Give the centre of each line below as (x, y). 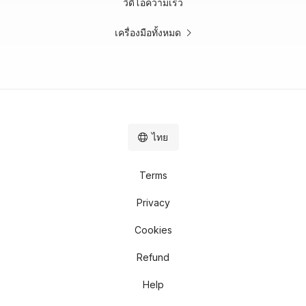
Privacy (153, 203)
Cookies (153, 230)
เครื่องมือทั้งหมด (148, 33)
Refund (153, 258)
